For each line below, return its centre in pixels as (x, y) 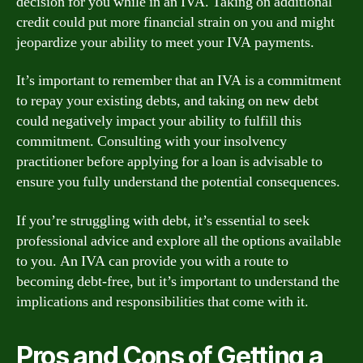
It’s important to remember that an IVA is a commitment (179, 81)
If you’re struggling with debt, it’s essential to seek (163, 220)
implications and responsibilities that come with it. (162, 301)
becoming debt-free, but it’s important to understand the (178, 281)
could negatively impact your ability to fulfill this (159, 121)
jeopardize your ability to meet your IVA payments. (165, 42)
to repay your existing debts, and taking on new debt (167, 101)
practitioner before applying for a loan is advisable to (169, 162)
